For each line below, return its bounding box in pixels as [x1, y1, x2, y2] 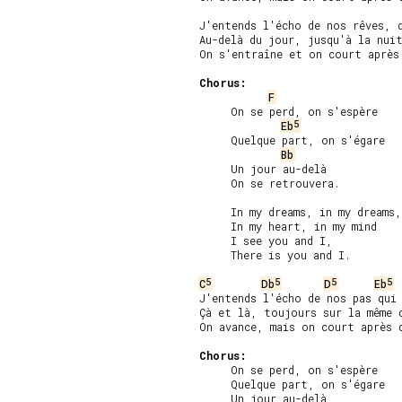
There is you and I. [199, 248, 351, 262]
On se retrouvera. [199, 176, 340, 190]
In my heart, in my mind [199, 219, 377, 233]
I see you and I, [199, 233, 333, 248]
